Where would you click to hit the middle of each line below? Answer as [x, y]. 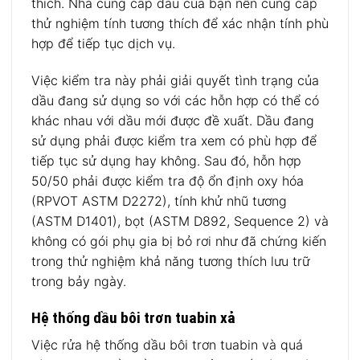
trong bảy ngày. [79, 281]
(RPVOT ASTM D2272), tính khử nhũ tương [159, 200]
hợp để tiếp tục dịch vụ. [103, 44]
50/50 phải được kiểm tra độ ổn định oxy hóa [168, 180]
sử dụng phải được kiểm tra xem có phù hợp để [174, 140]
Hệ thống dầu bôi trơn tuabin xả [133, 317]
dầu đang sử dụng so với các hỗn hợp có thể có [175, 100]
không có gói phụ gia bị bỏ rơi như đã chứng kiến [179, 241]
